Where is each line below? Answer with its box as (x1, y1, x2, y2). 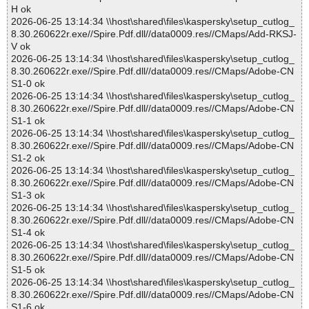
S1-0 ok (11, 78, 45, 90)
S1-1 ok (11, 115, 45, 127)
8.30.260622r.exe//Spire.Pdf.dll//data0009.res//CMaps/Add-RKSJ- (11, 28, 297, 40)
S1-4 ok (11, 227, 45, 239)
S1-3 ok (11, 190, 45, 201)
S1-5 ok (11, 264, 45, 276)
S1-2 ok (11, 152, 45, 164)
